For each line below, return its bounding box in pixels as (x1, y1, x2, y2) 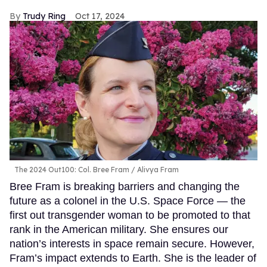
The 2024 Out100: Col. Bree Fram (14, 164, 129, 174)
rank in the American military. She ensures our (10, 223, 228, 235)
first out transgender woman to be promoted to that (10, 209, 250, 221)
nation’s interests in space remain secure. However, (10, 237, 254, 250)
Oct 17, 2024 (75, 10, 125, 21)
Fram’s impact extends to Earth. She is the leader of (10, 252, 256, 264)
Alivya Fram (135, 164, 179, 174)
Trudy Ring (23, 10, 66, 21)
